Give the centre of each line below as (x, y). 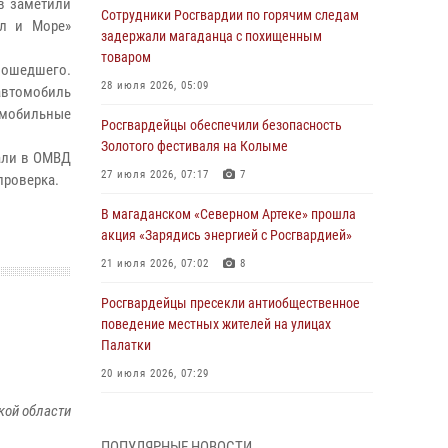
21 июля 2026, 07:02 (155, 263)
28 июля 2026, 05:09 (155, 85)
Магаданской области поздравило (202, 434)
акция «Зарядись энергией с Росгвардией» (226, 235)
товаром (126, 57)
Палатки (126, 345)
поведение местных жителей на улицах (216, 324)
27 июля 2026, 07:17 (155, 174)
